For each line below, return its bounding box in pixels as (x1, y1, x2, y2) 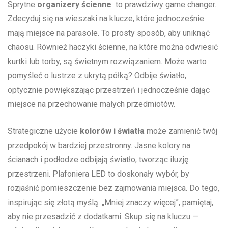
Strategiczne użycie (8, 126, 80, 136)
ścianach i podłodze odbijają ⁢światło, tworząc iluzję (8, 155, 188, 165)
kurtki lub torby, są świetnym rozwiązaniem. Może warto (8, 56, 207, 67)
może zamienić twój (145, 126, 217, 136)
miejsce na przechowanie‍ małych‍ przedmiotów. (8, 99, 175, 109)
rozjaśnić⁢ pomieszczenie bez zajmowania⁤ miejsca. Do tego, (8, 183, 219, 193)
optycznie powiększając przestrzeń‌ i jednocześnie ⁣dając (8, 85, 210, 95)
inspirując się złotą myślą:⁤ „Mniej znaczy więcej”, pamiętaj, (8, 197, 213, 208)
